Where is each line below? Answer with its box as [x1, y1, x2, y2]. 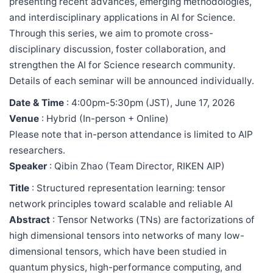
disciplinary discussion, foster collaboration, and [9, 43, 226, 55]
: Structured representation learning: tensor [29, 182, 225, 194]
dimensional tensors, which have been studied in [9, 245, 227, 257]
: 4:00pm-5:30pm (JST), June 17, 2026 [64, 96, 235, 108]
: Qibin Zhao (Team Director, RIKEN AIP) [47, 160, 225, 172]
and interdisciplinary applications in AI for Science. [9, 11, 235, 23]
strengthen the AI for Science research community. [9, 58, 235, 71]
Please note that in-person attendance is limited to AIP [9, 128, 253, 140]
